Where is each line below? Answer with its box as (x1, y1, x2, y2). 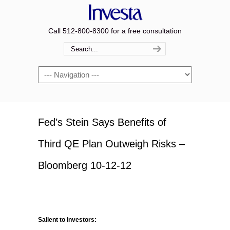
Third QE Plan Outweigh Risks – (38, 138, 185, 149)
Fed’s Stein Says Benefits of (38, 117, 166, 128)
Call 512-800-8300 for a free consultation (48, 27, 182, 35)
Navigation (38, 68, 72, 76)
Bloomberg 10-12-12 (38, 160, 131, 171)
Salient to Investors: (38, 216, 97, 223)
